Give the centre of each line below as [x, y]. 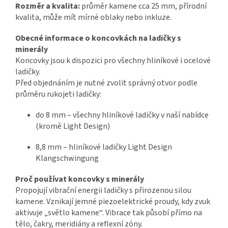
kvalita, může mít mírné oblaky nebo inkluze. [93, 18]
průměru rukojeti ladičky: [58, 94]
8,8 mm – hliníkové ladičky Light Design [104, 147]
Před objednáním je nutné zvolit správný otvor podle [106, 83]
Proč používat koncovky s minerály [80, 179]
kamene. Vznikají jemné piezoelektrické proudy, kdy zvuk [113, 202]
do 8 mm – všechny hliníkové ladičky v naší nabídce [122, 115]
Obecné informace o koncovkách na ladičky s [98, 38]
